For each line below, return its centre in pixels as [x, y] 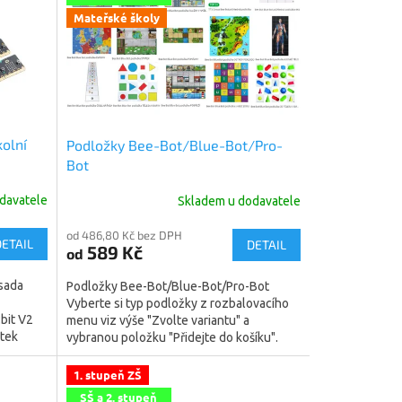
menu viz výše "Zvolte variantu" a [157, 320]
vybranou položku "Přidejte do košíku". [172, 337]
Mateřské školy [116, 18]
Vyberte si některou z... [130, 354]
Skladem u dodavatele [239, 201]
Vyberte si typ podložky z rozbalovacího [177, 303]
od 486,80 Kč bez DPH [124, 235]
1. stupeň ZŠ [107, 374]
